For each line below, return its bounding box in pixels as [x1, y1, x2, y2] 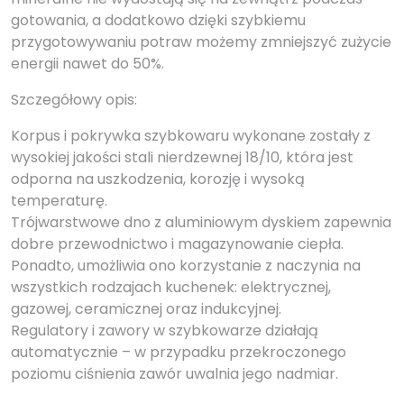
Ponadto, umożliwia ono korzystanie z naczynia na [11, 255, 361, 277]
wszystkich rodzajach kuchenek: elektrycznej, [11, 277, 331, 298]
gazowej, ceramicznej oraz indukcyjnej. [11, 298, 281, 320]
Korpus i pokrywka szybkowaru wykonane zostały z [11, 125, 371, 147]
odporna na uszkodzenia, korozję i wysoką [11, 169, 305, 190]
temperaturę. [11, 190, 107, 212]
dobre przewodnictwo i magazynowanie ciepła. [11, 234, 347, 255]
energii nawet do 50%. [11, 53, 164, 75]
